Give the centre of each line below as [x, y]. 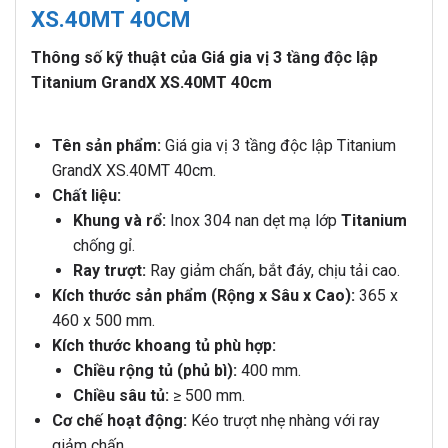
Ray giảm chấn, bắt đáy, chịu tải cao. [272, 271]
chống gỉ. [103, 246]
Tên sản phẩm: [106, 146]
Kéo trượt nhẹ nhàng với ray [283, 421]
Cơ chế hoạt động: [119, 421]
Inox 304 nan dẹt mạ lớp [253, 221]
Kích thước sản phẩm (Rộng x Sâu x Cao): [203, 296]
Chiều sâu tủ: [120, 396]
